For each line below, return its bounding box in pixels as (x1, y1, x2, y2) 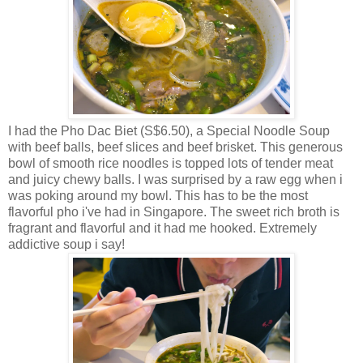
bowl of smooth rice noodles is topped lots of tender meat (8, 156, 333, 170)
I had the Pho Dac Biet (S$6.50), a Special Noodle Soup (8, 123, 330, 138)
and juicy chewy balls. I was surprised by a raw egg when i (8, 172, 343, 186)
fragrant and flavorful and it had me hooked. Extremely (8, 220, 317, 235)
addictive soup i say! (8, 237, 125, 251)
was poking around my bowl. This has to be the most (8, 188, 308, 203)
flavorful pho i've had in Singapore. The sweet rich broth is (8, 204, 340, 219)
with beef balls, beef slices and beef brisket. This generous (8, 139, 343, 154)
